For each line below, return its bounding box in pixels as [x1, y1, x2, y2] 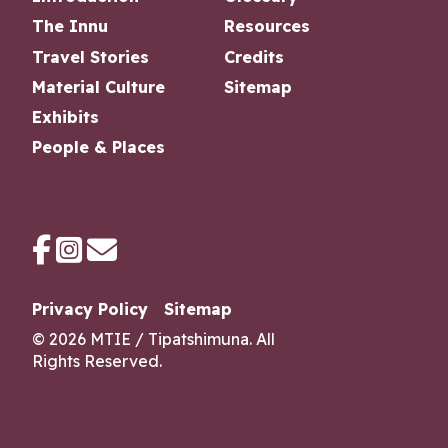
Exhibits [32, 106, 99, 127]
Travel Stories [32, 46, 149, 67]
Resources [224, 16, 310, 37]
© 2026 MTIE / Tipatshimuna [32, 329, 249, 350]
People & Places [32, 136, 165, 157]
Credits [224, 46, 284, 67]
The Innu [32, 16, 108, 37]
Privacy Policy [32, 299, 148, 320]
